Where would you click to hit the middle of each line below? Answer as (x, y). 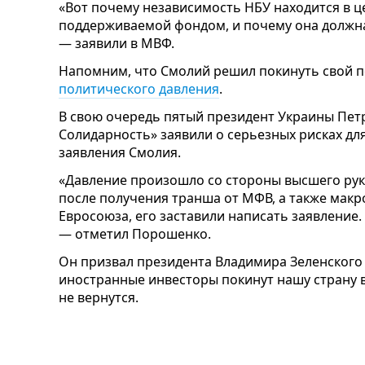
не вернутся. (99, 298)
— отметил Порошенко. (135, 234)
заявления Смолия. (120, 153)
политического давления (139, 89)
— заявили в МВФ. (117, 44)
